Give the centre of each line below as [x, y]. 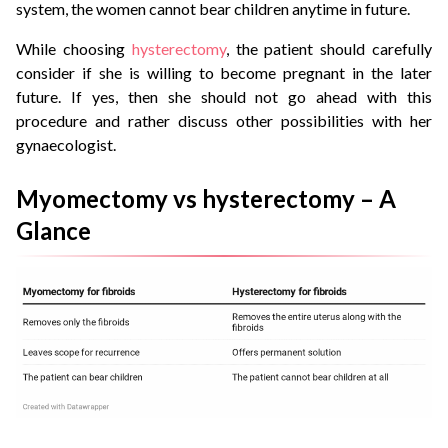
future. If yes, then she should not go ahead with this [224, 97]
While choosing [74, 49]
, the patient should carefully [329, 49]
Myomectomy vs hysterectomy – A [206, 199]
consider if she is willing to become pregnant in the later [224, 73]
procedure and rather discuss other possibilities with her [224, 121]
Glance [56, 231]
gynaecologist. [67, 145]
